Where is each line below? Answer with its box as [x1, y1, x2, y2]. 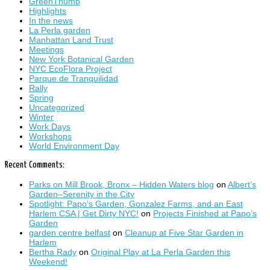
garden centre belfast [29, 228, 110, 238]
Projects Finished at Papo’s [153, 209, 257, 219]
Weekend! [29, 257, 67, 267]
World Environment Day [29, 140, 119, 151]
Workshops [29, 131, 72, 141]
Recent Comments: [5, 160, 64, 169]
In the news [29, 15, 73, 25]
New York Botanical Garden [29, 54, 134, 64]
